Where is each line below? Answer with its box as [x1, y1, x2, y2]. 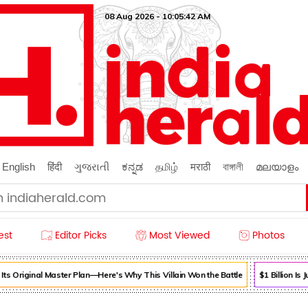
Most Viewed [149, 228, 210, 243]
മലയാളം [255, 161, 298, 173]
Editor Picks [55, 228, 107, 243]
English [1, 161, 35, 173]
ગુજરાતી [74, 161, 109, 173]
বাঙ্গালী [222, 161, 243, 173]
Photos [252, 228, 285, 243]
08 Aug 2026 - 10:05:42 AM [104, 11, 210, 21]
